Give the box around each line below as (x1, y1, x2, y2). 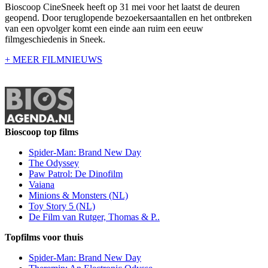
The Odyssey (29, 158, 79, 169)
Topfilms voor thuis (5, 232, 83, 243)
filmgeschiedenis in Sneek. (5, 34, 105, 45)
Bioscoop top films (5, 127, 78, 138)
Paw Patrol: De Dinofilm (29, 169, 123, 179)
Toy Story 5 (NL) (29, 201, 95, 212)
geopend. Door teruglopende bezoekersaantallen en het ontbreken (5, 13, 252, 23)
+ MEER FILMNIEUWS (5, 54, 102, 65)
